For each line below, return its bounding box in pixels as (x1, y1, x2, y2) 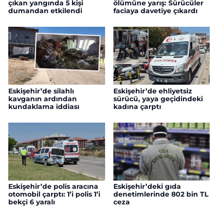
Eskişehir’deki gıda (113, 182, 181, 191)
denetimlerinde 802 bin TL (113, 190, 208, 199)
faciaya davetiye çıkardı (113, 6, 198, 15)
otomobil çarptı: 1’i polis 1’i (8, 190, 100, 199)
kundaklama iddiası (8, 102, 79, 111)
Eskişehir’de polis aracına (8, 182, 98, 191)
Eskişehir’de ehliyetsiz (113, 86, 192, 95)
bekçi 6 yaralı (8, 198, 55, 207)
